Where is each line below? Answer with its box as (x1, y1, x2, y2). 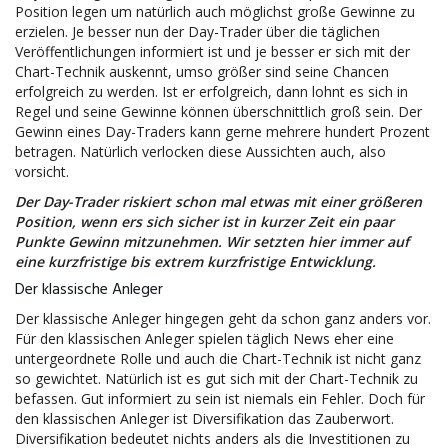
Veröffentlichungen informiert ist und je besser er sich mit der (15, 42, 410, 61)
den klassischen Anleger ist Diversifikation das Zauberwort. (15, 409, 394, 428)
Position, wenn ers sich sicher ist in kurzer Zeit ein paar (15, 212, 394, 231)
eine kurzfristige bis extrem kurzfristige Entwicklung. (15, 252, 376, 271)
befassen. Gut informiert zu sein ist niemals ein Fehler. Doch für (15, 389, 425, 408)
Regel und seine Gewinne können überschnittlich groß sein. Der (15, 102, 422, 121)
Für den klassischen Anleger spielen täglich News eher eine (15, 329, 394, 348)
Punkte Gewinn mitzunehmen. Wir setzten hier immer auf (15, 232, 409, 251)
